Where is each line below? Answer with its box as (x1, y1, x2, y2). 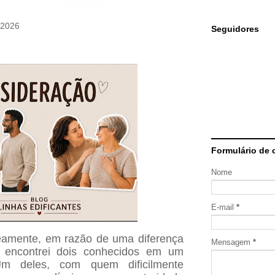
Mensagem (211, 238, 253, 247)
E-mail (211, 203, 236, 212)
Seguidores (211, 24, 259, 34)
